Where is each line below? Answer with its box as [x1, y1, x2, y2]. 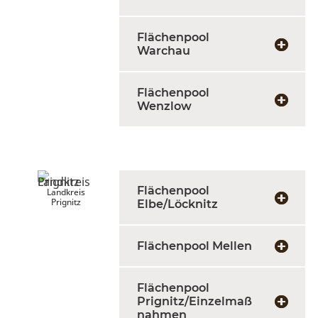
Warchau [137, 44, 190, 57]
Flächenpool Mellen [137, 239, 252, 253]
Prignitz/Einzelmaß [137, 295, 252, 308]
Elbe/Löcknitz [137, 197, 218, 211]
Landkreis [47, 186, 85, 198]
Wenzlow [137, 99, 192, 113]
